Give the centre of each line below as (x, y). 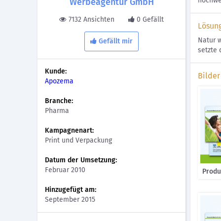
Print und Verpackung (78, 140)
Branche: (59, 101)
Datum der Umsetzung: (81, 160)
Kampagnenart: (69, 130)
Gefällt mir (116, 41)
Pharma (57, 111)
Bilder (209, 76)
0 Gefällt (150, 19)
